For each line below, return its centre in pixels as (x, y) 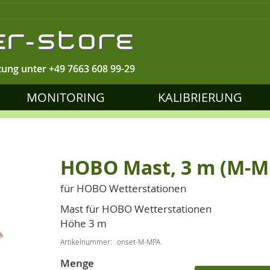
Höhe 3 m (83, 223)
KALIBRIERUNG (200, 97)
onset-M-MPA (139, 242)
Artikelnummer (85, 242)
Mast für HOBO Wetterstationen (136, 209)
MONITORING (65, 97)
